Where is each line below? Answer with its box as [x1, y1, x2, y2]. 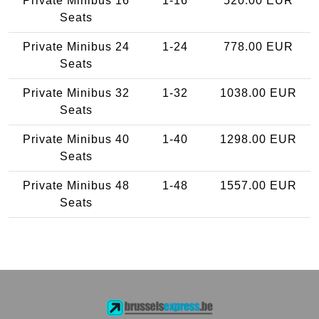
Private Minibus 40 [23, 133, 130, 146]
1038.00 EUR [219, 87, 297, 100]
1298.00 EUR [219, 133, 297, 146]
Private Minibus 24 [23, 41, 130, 53]
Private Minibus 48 [23, 179, 130, 192]
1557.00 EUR [219, 179, 297, 192]
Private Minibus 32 [23, 87, 130, 100]
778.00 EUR [223, 41, 293, 53]
